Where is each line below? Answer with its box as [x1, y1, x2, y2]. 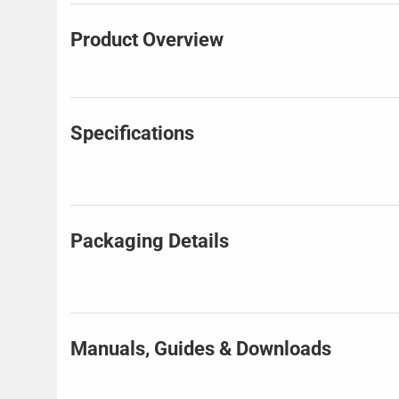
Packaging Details [70, 230, 229, 253]
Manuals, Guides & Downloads [70, 338, 331, 361]
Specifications [70, 122, 194, 145]
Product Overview [70, 28, 224, 52]
